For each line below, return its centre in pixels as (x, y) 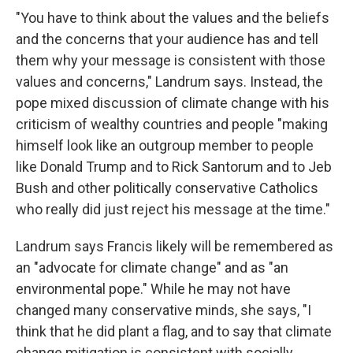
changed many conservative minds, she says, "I (163, 310)
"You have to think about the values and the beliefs (173, 18)
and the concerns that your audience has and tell (167, 39)
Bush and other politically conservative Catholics (167, 188)
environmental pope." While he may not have (153, 289)
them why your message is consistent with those (171, 60)
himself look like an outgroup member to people (165, 145)
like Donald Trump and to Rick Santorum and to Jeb (174, 167)
